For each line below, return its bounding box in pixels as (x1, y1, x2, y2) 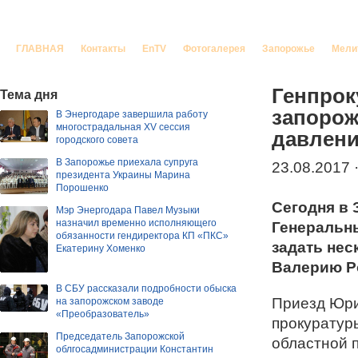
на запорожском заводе (56, 295, 164, 307)
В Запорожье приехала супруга (56, 157, 198, 168)
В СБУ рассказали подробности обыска (56, 282, 237, 294)
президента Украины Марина (56, 169, 190, 181)
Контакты (81, 43, 125, 54)
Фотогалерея (183, 43, 245, 54)
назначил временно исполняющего (56, 217, 217, 229)
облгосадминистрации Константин (56, 343, 213, 355)
